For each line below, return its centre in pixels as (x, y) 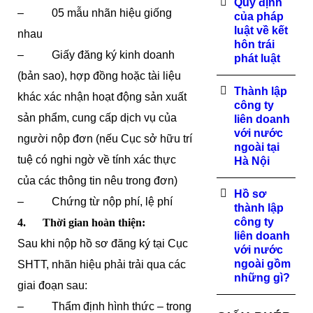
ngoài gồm (263, 264)
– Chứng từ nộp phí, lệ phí (95, 202)
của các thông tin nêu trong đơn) (97, 181)
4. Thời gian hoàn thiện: (81, 223)
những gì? (262, 278)
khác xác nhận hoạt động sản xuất (102, 97)
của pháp (259, 16)
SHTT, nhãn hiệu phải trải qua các (102, 264)
